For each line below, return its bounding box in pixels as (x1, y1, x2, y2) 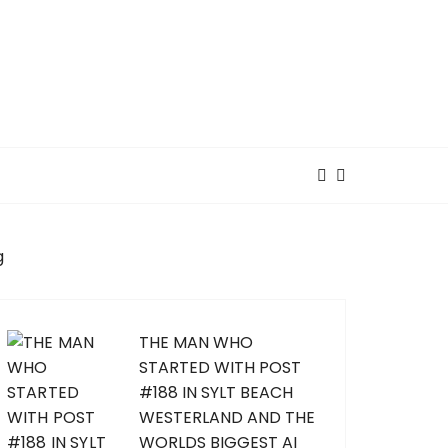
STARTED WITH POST (139, 356, 301, 379)
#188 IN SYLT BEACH (139, 381, 293, 404)
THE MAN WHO (139, 331, 253, 354)
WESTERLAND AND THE (139, 406, 315, 429)
